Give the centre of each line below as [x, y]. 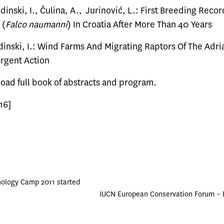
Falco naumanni [36, 25]
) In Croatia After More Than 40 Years [140, 25]
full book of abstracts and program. [86, 83]
